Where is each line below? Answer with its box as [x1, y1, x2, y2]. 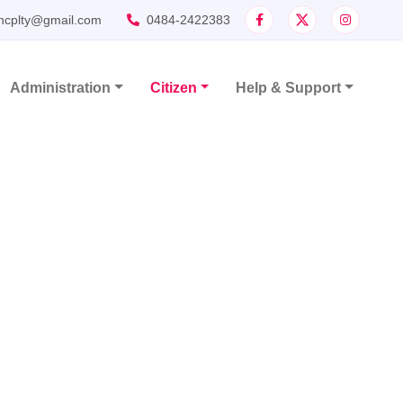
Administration [9, 80, 111, 95]
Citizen [149, 80, 197, 95]
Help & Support [236, 80, 342, 95]
